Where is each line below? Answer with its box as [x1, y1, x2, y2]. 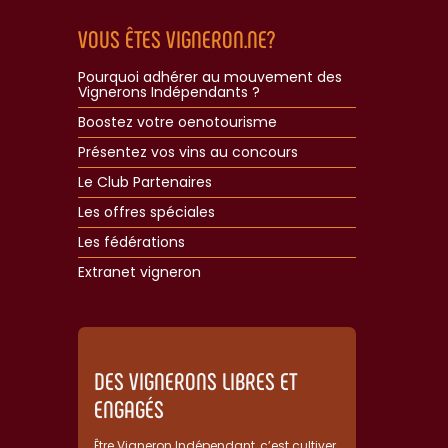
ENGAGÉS [94, 394, 164, 424]
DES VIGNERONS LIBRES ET [94, 366, 298, 396]
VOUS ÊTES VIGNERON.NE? [78, 24, 275, 54]
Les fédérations [78, 232, 185, 253]
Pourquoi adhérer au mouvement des [78, 67, 342, 88]
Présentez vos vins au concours [78, 142, 298, 163]
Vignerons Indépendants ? [78, 82, 260, 103]
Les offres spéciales [78, 202, 215, 223]
